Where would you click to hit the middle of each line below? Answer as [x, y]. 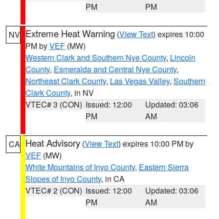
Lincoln [183, 57]
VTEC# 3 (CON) [54, 104]
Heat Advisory [53, 143]
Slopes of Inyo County [63, 179]
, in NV [82, 93]
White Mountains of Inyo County [80, 167]
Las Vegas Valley [140, 81]
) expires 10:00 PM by [156, 143]
